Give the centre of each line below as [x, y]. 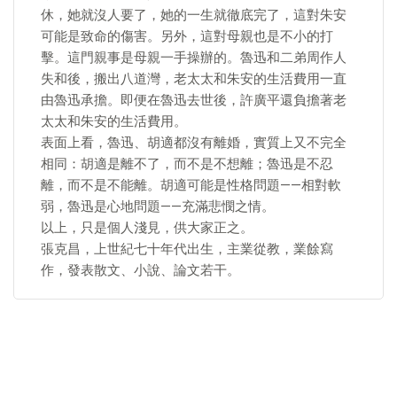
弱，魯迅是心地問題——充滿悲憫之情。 [158, 206]
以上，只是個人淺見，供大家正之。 [147, 228]
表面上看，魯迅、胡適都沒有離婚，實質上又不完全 [194, 143]
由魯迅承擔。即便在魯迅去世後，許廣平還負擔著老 [194, 100]
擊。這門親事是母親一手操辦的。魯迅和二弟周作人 [194, 58]
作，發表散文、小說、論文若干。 [140, 270]
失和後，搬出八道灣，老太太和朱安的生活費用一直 [194, 79]
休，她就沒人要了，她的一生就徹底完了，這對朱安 [194, 15]
